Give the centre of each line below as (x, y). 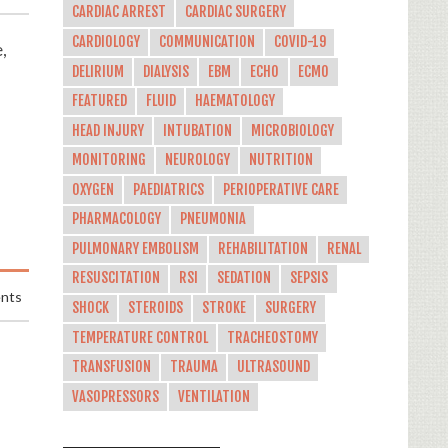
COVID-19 (299, 41)
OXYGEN (92, 189)
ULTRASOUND (273, 367)
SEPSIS (309, 278)
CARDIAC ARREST (118, 12)
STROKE (223, 308)
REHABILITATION (262, 248)
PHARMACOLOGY (116, 219)
